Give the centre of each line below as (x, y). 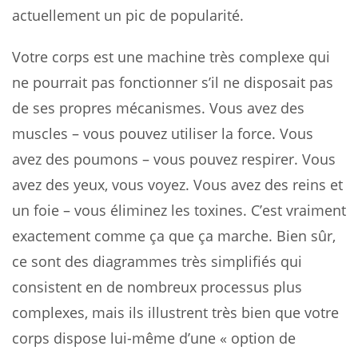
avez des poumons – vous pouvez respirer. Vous (174, 159)
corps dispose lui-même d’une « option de (154, 338)
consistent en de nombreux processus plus (157, 286)
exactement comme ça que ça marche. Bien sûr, (174, 235)
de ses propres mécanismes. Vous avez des (158, 107)
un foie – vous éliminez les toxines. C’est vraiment (179, 210)
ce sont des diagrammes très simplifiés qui (157, 261)
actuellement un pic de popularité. (128, 15)
